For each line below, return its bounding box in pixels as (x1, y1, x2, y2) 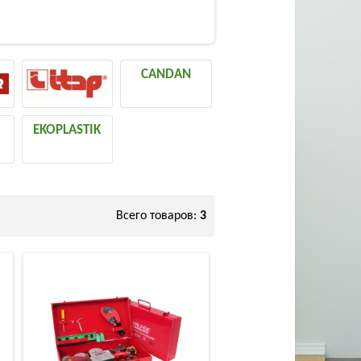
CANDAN (141, 68, 192, 81)
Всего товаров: (116, 209, 200, 222)
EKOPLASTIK (33, 122, 102, 137)
